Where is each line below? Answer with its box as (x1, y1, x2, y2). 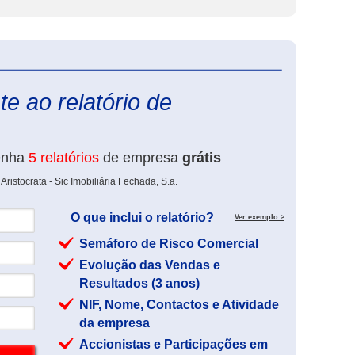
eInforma (284, 58, 323, 69)
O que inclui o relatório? (71, 211, 214, 224)
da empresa (79, 316, 150, 330)
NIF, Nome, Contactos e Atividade (79, 298, 279, 311)
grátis (182, 150, 221, 166)
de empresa (99, 150, 182, 166)
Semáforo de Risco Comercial (79, 237, 258, 250)
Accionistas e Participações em (79, 338, 268, 351)
